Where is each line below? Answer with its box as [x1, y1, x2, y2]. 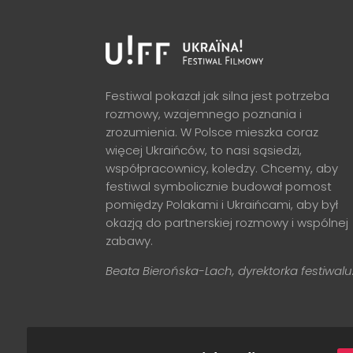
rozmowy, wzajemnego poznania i [106, 106, 303, 123]
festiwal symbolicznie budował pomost [106, 178, 333, 195]
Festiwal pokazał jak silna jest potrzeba [106, 87, 330, 105]
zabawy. [106, 232, 154, 250]
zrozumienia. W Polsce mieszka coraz [106, 124, 319, 141]
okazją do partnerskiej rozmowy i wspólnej [106, 214, 349, 232]
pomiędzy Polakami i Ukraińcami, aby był [106, 196, 339, 214]
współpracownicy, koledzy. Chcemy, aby [106, 160, 339, 177]
